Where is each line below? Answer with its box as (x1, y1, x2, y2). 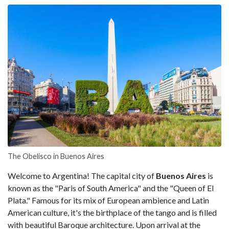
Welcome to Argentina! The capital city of (8, 171, 156, 181)
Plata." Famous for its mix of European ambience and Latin (8, 195, 209, 205)
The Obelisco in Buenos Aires (8, 152, 104, 161)
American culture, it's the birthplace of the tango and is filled (8, 208, 217, 218)
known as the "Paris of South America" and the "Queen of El (8, 183, 214, 193)
